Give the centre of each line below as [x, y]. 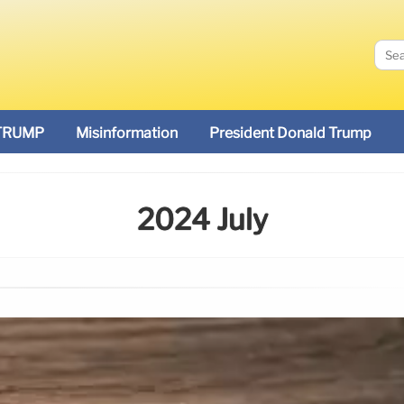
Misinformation [127, 133]
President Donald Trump [290, 133]
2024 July [202, 220]
